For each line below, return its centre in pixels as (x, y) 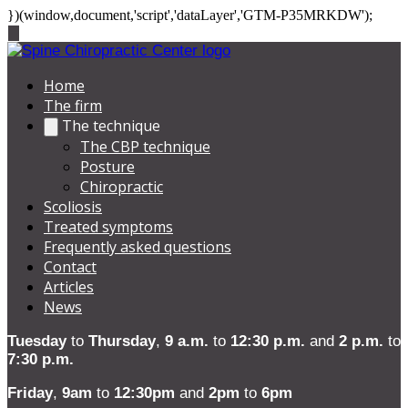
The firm (73, 106)
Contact (70, 267)
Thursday (122, 341)
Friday (30, 393)
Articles (69, 287)
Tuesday (37, 341)
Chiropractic (122, 187)
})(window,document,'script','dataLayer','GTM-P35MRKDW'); (190, 15)
